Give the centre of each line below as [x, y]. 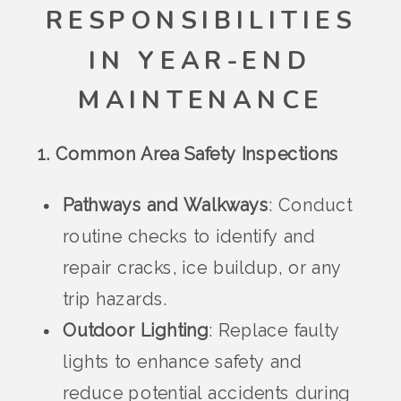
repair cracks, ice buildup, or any [203, 268]
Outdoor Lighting [136, 331]
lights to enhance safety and [183, 362]
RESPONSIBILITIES [200, 21]
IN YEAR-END [200, 60]
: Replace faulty [274, 331]
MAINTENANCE [200, 101]
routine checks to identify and [189, 237]
